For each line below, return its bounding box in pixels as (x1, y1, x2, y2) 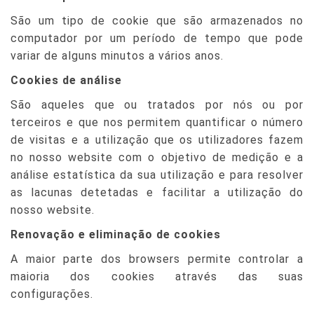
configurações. (11, 287, 93, 301)
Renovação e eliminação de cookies (11, 228, 221, 241)
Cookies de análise (11, 74, 122, 87)
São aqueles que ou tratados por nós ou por (11, 98, 303, 111)
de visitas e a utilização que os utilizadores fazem (11, 133, 303, 146)
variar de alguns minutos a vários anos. (11, 49, 224, 62)
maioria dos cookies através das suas (11, 270, 303, 283)
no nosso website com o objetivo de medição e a (11, 151, 303, 164)
